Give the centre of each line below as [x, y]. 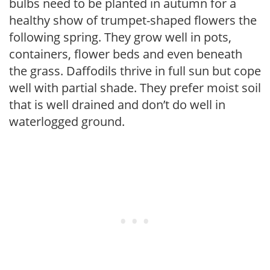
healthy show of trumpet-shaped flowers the [133, 20]
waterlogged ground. [67, 121]
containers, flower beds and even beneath [126, 54]
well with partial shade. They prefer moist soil [135, 88]
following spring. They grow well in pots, [120, 37]
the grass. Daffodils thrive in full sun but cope [135, 71]
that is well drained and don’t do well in [117, 105]
